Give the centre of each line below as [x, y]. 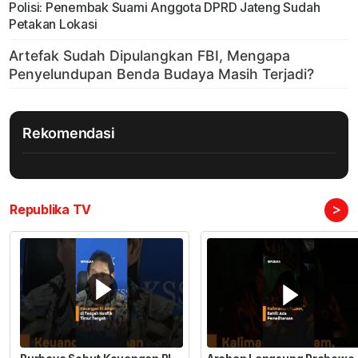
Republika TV [51, 210]
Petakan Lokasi [53, 24]
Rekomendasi [69, 133]
